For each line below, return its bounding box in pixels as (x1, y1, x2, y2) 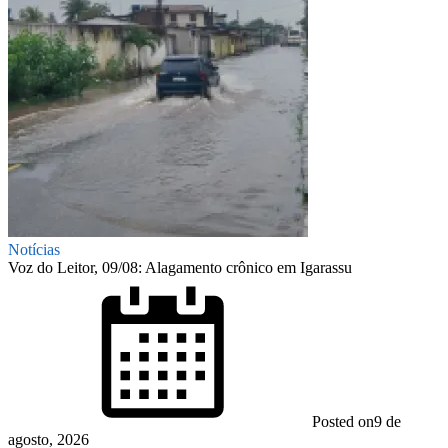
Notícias (8, 240, 60, 258)
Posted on (312, 412, 374, 430)
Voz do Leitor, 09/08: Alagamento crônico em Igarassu (8, 258, 352, 276)
